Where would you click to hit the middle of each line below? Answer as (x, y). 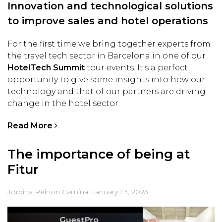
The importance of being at (99, 154)
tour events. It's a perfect (136, 68)
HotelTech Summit (46, 68)
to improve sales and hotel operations (108, 21)
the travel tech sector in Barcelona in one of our (107, 56)
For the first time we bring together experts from (109, 44)
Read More (31, 126)
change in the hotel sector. (64, 104)
